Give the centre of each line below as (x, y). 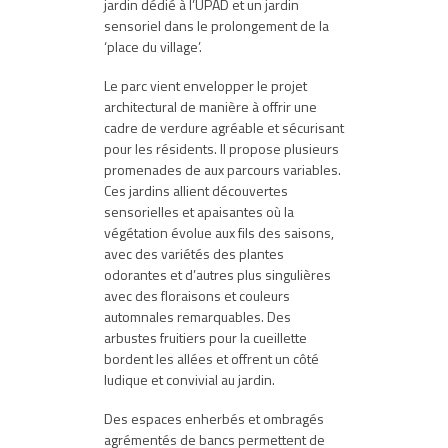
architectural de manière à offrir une (210, 106)
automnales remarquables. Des (197, 316)
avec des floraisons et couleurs (197, 295)
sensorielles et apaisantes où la (199, 211)
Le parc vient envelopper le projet (205, 85)
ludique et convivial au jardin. (189, 379)
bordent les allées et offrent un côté (211, 358)
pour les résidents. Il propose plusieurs (221, 148)
